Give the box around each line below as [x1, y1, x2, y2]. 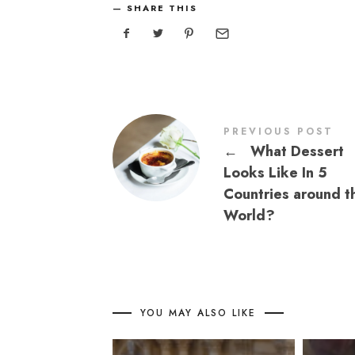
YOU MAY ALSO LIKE [140, 305, 256, 320]
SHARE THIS [127, 2, 197, 15]
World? [223, 204, 275, 226]
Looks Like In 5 [223, 162, 327, 183]
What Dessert [246, 140, 344, 162]
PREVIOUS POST [223, 124, 334, 139]
